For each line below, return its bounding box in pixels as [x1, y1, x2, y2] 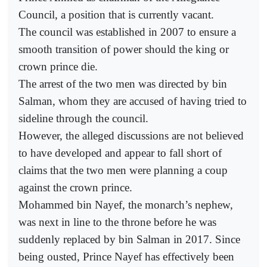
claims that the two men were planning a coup [18, 164, 228, 177]
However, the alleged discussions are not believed [18, 129, 244, 142]
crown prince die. [18, 60, 98, 73]
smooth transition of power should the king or [18, 43, 229, 56]
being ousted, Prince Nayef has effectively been [18, 250, 234, 263]
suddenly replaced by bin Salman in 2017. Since [18, 233, 240, 246]
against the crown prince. [18, 181, 132, 194]
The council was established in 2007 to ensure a [18, 26, 236, 39]
